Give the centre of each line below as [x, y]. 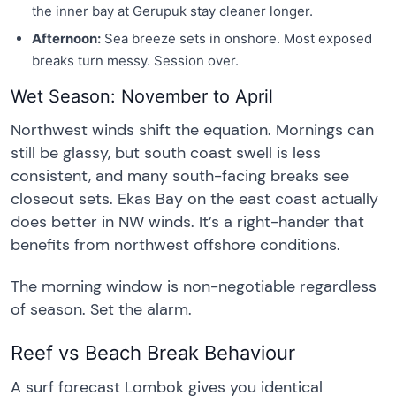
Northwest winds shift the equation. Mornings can [192, 129]
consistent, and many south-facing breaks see [180, 175]
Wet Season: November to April [142, 96]
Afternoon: [66, 38]
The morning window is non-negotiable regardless [194, 287]
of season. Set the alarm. [101, 310]
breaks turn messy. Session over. [135, 60]
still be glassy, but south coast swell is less [166, 152]
